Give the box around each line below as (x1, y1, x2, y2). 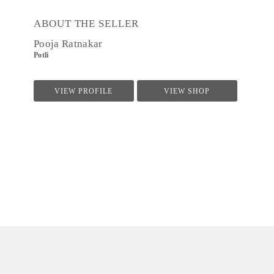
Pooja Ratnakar (34, 38, 103, 50)
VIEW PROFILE (54, 87, 113, 95)
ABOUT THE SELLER (34, 18, 139, 29)
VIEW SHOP (164, 87, 210, 95)
